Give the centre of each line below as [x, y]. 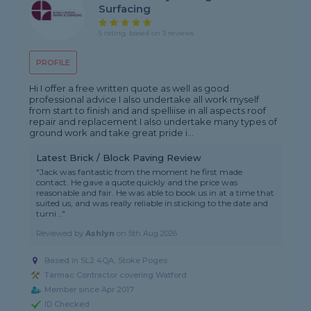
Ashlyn [100, 234]
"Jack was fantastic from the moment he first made [140, 172]
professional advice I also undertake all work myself [144, 100]
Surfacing [125, 9]
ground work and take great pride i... [112, 133]
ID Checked [67, 304]
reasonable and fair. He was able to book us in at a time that [155, 193]
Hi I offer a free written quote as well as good [129, 89]
